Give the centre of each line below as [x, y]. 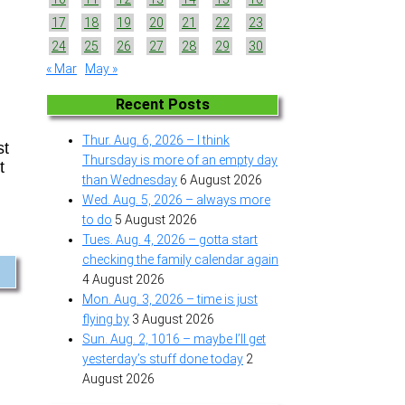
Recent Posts [162, 104]
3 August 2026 [173, 320]
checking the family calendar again [180, 260]
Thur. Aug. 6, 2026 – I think [156, 141]
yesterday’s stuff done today [163, 359]
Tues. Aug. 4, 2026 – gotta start [170, 240]
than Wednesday [130, 180]
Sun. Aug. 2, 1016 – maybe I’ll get [174, 339]
